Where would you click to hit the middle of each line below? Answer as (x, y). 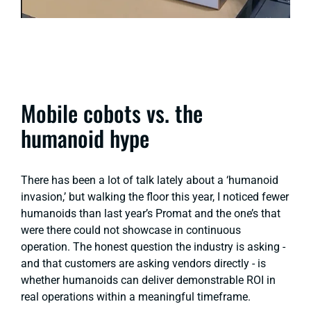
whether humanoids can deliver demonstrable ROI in (148, 280)
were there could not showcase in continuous (131, 230)
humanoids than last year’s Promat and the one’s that (151, 214)
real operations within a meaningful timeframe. (136, 297)
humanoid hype (85, 138)
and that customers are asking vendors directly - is (143, 264)
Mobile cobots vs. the (112, 113)
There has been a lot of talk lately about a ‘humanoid (150, 180)
